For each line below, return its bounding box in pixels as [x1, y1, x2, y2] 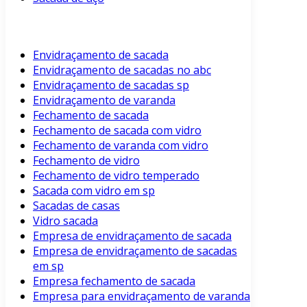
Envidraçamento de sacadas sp [33, 77, 189, 93]
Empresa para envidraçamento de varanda [33, 288, 250, 304]
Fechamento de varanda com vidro [33, 138, 208, 153]
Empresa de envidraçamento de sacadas [33, 243, 237, 258]
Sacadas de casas [33, 198, 120, 213]
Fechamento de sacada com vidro [33, 123, 201, 138]
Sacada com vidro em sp [33, 183, 155, 198]
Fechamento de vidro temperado [33, 168, 199, 183]
